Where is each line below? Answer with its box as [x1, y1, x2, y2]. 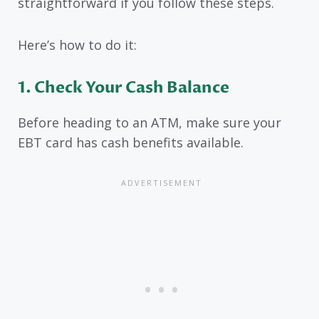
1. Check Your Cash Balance [18, 76, 229, 98]
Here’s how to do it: [18, 36, 137, 53]
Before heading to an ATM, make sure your [18, 113, 281, 131]
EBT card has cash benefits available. [18, 133, 244, 151]
